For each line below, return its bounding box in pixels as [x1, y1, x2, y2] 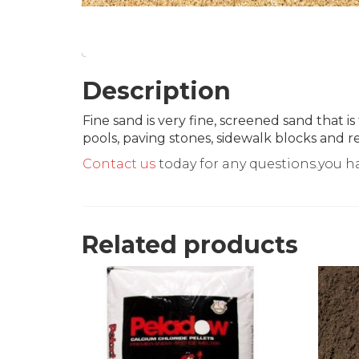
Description [83, 76, 231, 107]
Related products [82, 230, 298, 260]
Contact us [83, 156, 155, 172]
